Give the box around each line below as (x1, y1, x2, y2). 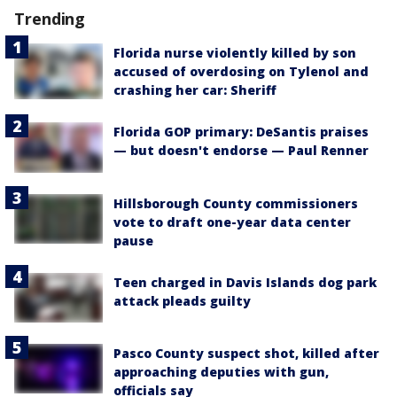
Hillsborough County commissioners (113, 194, 358, 212)
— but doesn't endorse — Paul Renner (113, 142, 369, 160)
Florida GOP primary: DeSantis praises (113, 123, 369, 141)
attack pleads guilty (113, 292, 251, 309)
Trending (14, 8, 86, 30)
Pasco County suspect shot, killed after (113, 344, 379, 362)
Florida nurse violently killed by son (113, 44, 356, 62)
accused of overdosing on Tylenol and (113, 63, 369, 81)
